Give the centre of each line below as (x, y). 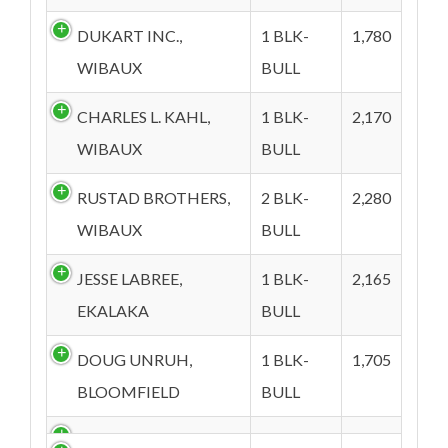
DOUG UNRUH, (134, 359)
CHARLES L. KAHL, (143, 116)
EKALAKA (113, 310)
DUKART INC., (129, 35)
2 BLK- (285, 197)
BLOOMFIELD (128, 391)
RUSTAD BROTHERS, (153, 197)
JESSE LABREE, (129, 278)
